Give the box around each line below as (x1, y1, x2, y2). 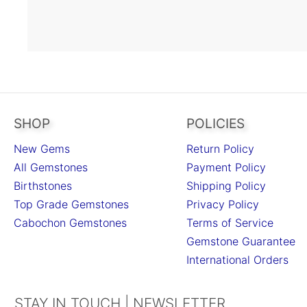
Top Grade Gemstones (14, 197, 129, 212)
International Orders (186, 253, 288, 267)
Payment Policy (186, 160, 266, 175)
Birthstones (14, 179, 72, 193)
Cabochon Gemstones (14, 216, 127, 230)
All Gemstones (14, 160, 88, 175)
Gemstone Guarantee (186, 234, 295, 249)
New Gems (14, 142, 70, 156)
